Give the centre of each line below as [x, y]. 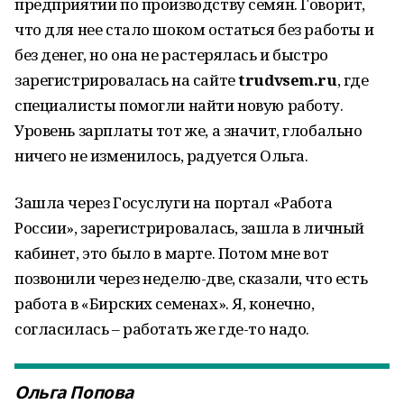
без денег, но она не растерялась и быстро [171, 55]
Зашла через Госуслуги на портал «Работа [174, 202]
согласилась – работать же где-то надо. [162, 329]
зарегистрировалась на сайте [127, 80]
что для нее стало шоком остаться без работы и [194, 29]
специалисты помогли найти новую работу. [179, 105]
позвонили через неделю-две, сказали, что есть [191, 278]
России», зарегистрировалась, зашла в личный [189, 228]
